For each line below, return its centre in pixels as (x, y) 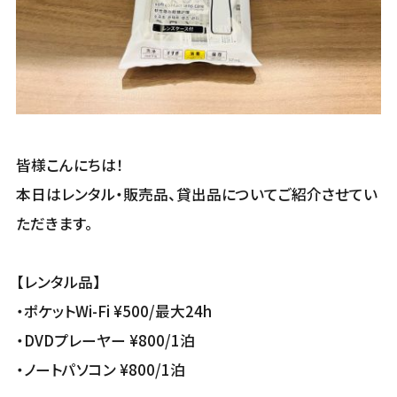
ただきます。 (54, 224)
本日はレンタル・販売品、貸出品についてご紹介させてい (196, 195)
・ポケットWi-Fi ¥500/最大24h (113, 311)
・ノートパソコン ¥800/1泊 (100, 370)
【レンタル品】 (58, 282)
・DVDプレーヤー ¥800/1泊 (105, 341)
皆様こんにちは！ (70, 165)
